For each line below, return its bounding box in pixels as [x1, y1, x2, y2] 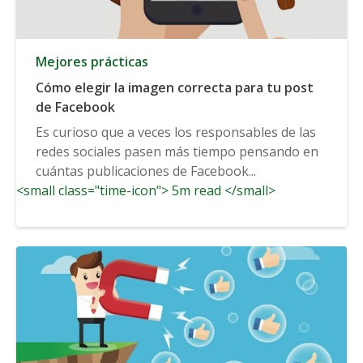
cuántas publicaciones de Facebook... [36, 161, 256, 180]
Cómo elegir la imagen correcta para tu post [36, 78, 314, 96]
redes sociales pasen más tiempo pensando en [36, 142, 318, 160]
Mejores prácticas [36, 52, 148, 70]
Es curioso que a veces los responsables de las [36, 122, 316, 141]
